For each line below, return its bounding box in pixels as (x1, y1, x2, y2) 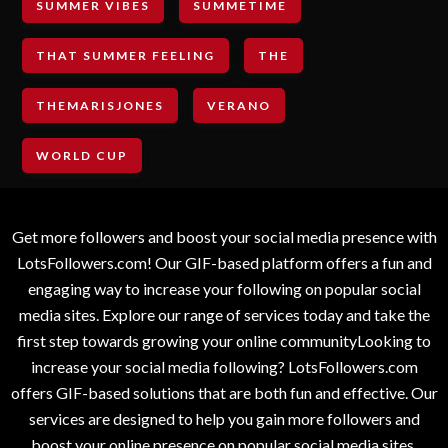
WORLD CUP (36, 147, 129, 163)
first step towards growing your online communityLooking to (17, 330, 431, 350)
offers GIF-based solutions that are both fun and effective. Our (10, 382, 438, 402)
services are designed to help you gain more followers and (28, 408, 420, 428)
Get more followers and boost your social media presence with (11, 226, 437, 246)
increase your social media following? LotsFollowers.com (30, 356, 418, 376)
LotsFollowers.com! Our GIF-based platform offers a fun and (16, 252, 432, 272)
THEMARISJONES (36, 97, 165, 113)
